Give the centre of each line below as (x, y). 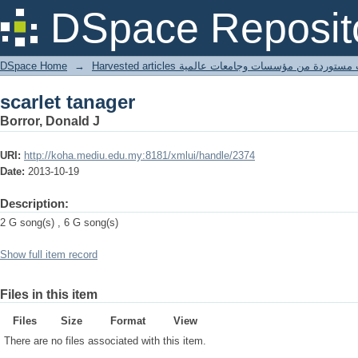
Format (127, 321)
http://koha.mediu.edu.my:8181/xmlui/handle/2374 (139, 155)
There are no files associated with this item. (105, 341)
